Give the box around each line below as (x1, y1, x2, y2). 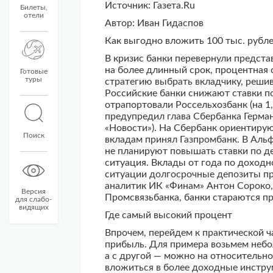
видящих (18, 204, 49, 211)
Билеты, (19, 4, 48, 11)
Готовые (19, 68, 48, 75)
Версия (21, 188, 46, 195)
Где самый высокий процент (105, 210, 232, 220)
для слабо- (15, 196, 52, 203)
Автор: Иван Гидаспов (105, 18, 204, 28)
